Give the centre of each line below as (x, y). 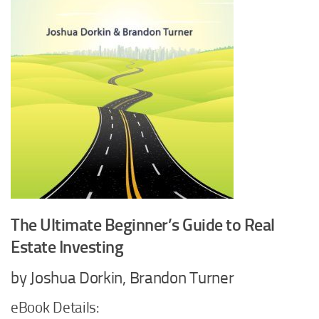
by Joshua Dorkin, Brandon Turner (122, 278)
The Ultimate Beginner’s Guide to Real (143, 225)
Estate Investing (67, 247)
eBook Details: (55, 308)
